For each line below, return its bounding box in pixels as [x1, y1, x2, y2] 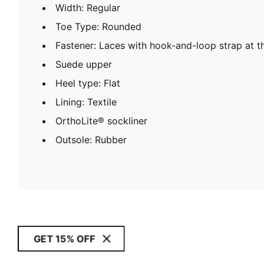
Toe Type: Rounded [55, 21, 141, 33]
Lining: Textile [55, 96, 117, 108]
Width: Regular [55, 2, 120, 14]
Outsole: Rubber [55, 134, 127, 146]
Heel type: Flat [55, 77, 120, 90]
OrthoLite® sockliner [55, 115, 147, 127]
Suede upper [55, 58, 112, 71]
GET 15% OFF [34, 233, 95, 245]
